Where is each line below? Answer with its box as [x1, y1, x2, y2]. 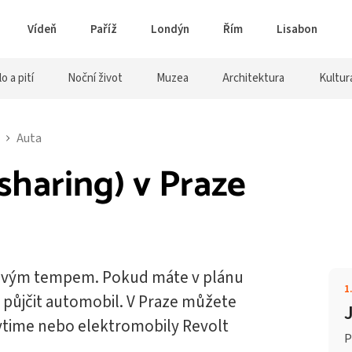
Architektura [222, 70, 285, 86]
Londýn [151, 20, 189, 38]
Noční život [68, 70, 123, 86]
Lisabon [277, 20, 317, 38]
